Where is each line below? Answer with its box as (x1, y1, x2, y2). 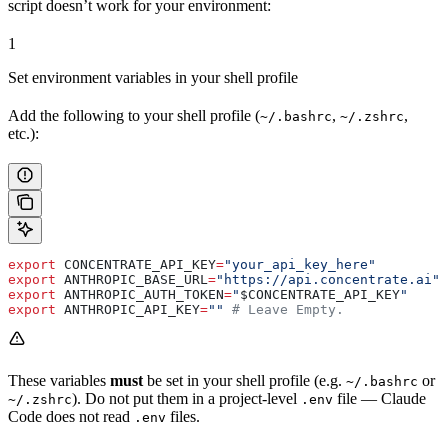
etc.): (8, 125, 39, 142)
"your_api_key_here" (224, 257, 376, 272)
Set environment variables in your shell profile (8, 69, 298, 86)
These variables (8, 372, 110, 389)
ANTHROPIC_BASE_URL (56, 272, 208, 287)
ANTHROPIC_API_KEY (56, 302, 200, 317)
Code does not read (8, 408, 134, 425)
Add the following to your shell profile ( (8, 107, 260, 124)
